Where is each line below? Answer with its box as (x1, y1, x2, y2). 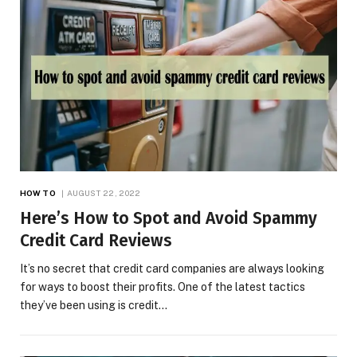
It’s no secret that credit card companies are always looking (20, 262, 324, 276)
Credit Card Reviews (20, 230, 172, 252)
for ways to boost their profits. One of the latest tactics (20, 280, 305, 294)
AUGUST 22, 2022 (66, 188, 141, 198)
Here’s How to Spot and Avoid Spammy (20, 208, 317, 229)
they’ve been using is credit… (20, 299, 167, 312)
